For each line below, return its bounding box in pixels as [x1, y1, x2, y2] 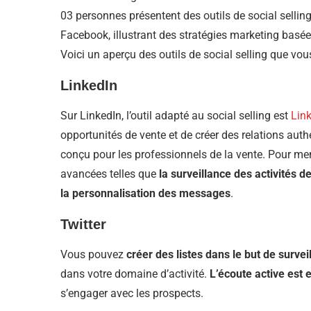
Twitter [60, 217, 106, 233]
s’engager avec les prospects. [60, 287, 203, 301]
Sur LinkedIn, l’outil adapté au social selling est [60, 109, 291, 123]
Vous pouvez [60, 248, 126, 262]
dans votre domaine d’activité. [60, 267, 210, 281]
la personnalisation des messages [60, 187, 230, 201]
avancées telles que [60, 167, 156, 181]
